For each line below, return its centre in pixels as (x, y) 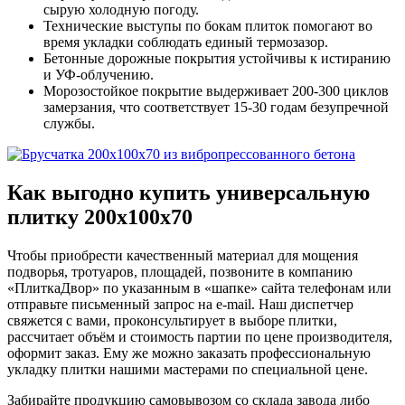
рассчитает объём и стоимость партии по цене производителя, (200, 336)
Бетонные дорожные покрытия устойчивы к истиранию (217, 58)
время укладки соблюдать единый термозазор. (186, 42)
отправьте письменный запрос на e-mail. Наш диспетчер (180, 304)
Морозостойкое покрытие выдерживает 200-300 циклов (216, 90)
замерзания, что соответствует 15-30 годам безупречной (216, 107)
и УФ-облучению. (100, 74)
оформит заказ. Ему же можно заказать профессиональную (189, 353)
